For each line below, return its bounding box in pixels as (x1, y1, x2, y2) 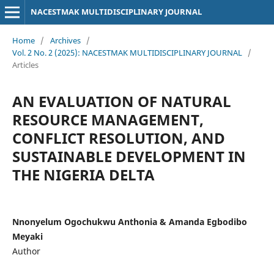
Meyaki (12, 230, 43, 242)
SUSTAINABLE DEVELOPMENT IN (12, 146, 246, 166)
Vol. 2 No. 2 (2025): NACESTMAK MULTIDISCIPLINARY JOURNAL (12, 46, 242, 58)
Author (12, 245, 40, 257)
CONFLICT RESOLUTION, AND (12, 127, 225, 148)
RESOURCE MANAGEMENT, (12, 109, 204, 130)
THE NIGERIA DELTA (12, 164, 155, 185)
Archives (50, 34, 81, 46)
